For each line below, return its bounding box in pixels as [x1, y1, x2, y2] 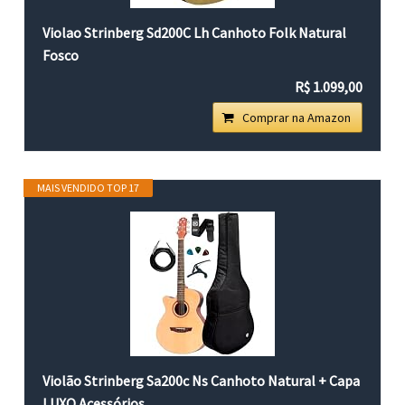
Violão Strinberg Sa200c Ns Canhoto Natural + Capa [42, 371, 361, 390]
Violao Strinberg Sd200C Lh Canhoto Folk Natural [42, 23, 347, 42]
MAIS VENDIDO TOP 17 [37, 180, 140, 194]
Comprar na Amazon [241, 108, 351, 126]
